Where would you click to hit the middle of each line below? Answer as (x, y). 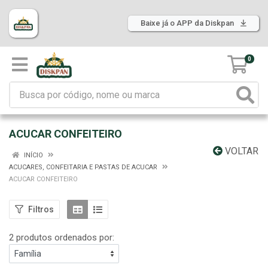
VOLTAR (240, 151)
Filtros (41, 209)
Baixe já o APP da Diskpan (188, 23)
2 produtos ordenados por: (62, 237)
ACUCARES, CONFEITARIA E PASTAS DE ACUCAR (83, 167)
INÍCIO (33, 155)
